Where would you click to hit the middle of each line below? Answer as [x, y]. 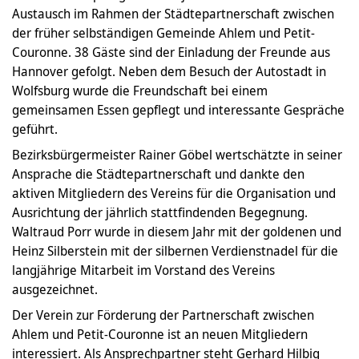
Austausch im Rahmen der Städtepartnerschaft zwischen [173, 13]
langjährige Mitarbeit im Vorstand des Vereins [143, 270]
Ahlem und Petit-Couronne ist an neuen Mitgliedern [160, 334]
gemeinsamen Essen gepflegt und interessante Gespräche [178, 109]
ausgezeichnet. [55, 289]
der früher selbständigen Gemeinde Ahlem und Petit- [163, 32]
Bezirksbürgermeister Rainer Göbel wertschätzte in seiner [177, 154]
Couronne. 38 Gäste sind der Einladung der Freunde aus [171, 52]
